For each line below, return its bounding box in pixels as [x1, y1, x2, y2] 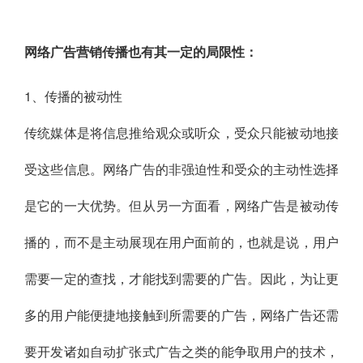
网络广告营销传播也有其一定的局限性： [24, 42, 258, 62]
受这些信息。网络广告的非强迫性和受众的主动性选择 [24, 160, 339, 179]
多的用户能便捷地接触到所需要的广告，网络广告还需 [24, 305, 339, 325]
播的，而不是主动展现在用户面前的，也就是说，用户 [24, 233, 339, 252]
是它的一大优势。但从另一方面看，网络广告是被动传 [24, 196, 339, 216]
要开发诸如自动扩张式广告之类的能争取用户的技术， [24, 342, 339, 361]
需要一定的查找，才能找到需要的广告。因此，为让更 [24, 269, 339, 288]
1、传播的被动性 [24, 87, 122, 106]
